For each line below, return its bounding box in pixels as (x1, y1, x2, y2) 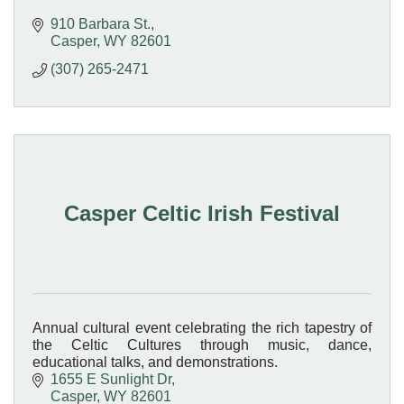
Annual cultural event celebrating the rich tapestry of (32, 320, 372, 336)
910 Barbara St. (50, 16, 151, 32)
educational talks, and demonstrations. (32, 354, 278, 371)
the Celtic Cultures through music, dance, (32, 337, 372, 353)
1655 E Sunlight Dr (50, 372, 171, 388)
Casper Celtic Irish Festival (64, 201, 340, 226)
